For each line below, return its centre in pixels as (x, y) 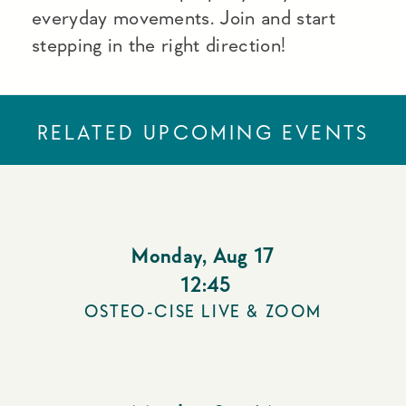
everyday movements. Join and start (184, 17)
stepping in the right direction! (159, 44)
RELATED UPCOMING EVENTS (203, 132)
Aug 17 (243, 256)
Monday (167, 256)
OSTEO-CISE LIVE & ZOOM (203, 311)
